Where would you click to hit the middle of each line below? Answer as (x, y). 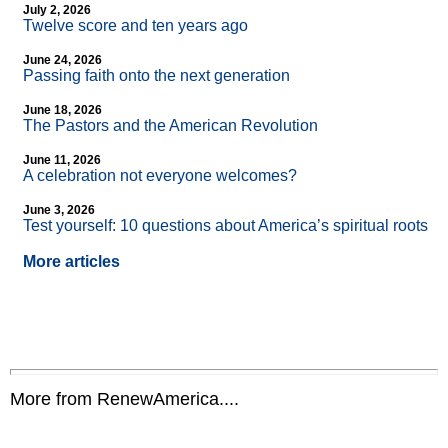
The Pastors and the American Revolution (170, 126)
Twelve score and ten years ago (135, 26)
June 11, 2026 (62, 160)
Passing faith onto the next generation (156, 76)
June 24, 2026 (62, 60)
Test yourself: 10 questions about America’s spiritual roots (225, 226)
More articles (71, 262)
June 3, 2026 (59, 210)
